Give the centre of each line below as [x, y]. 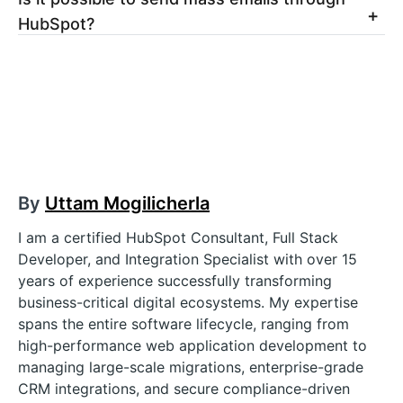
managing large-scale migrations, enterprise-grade [191, 367]
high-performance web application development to [193, 345]
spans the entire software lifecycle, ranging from [184, 324]
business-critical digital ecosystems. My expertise [188, 302]
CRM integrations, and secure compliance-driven [184, 389]
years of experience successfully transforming [175, 281]
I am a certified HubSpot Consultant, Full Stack [178, 237]
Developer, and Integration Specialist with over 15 [188, 259]
